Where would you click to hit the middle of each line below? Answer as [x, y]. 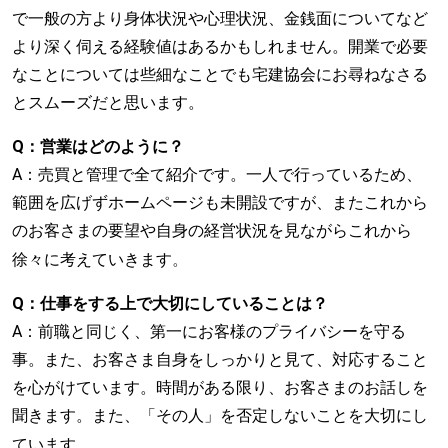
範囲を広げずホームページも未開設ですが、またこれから [220, 202]
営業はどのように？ [112, 146]
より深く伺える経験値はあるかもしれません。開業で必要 [220, 46]
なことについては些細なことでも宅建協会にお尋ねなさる [220, 74]
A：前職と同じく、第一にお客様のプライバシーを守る [209, 331]
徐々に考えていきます [92, 259]
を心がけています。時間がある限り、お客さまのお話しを [220, 387]
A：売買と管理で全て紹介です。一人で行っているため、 [217, 174]
